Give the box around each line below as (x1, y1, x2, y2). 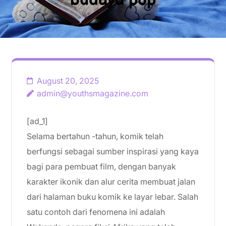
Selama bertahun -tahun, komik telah (27, 131, 163, 141)
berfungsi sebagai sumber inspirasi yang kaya (27, 146, 199, 156)
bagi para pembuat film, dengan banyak (27, 161, 176, 172)
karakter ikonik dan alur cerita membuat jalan (27, 177, 195, 187)
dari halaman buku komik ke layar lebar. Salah (27, 192, 198, 202)
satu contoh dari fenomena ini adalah (27, 207, 165, 217)
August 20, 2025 (37, 76, 99, 86)
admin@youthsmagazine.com (37, 88, 148, 98)
